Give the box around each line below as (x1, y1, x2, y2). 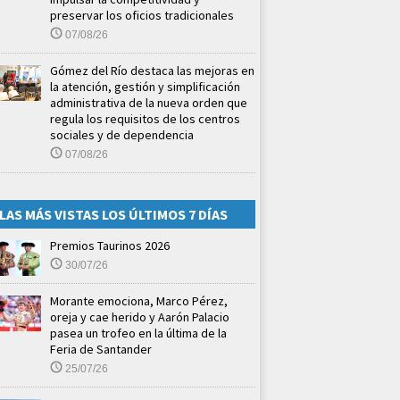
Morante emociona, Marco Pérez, (50, 292, 228, 309)
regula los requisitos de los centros (50, 110, 240, 127)
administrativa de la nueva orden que (50, 94, 247, 111)
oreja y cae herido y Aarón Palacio (50, 308, 229, 325)
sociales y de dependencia (50, 126, 194, 143)
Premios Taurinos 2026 (50, 237, 170, 254)
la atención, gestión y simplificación (50, 78, 240, 95)
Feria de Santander (50, 340, 152, 357)
